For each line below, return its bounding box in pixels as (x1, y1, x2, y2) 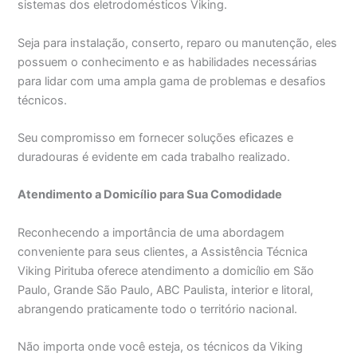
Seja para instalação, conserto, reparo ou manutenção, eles (18, 35, 338, 50)
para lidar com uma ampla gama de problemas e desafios (18, 73, 327, 88)
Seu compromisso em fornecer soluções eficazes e (18, 131, 294, 146)
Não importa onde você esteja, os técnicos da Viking (18, 339, 304, 355)
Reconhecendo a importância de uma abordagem (18, 225, 285, 240)
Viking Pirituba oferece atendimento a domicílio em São (18, 263, 315, 278)
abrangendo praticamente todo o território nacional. (18, 301, 298, 316)
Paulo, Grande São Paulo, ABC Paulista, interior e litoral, (18, 282, 314, 297)
